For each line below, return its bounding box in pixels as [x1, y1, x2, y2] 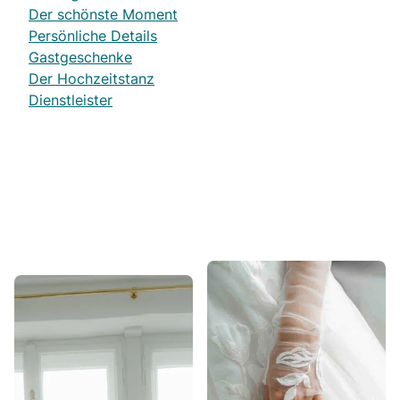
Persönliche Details [29, 26, 157, 46]
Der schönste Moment [29, 4, 178, 24]
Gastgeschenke [29, 47, 132, 67]
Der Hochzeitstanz [29, 69, 154, 88]
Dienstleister [29, 90, 112, 110]
